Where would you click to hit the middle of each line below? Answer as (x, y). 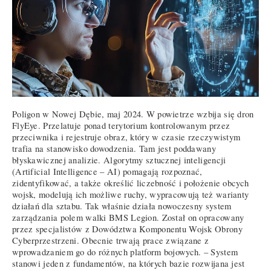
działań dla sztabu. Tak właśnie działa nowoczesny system (122, 206)
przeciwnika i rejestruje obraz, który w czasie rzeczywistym (126, 137)
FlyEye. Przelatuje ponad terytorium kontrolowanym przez (121, 125)
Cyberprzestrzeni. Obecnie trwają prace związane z (111, 240)
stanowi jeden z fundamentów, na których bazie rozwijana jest (129, 263)
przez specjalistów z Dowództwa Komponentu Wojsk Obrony (127, 229)
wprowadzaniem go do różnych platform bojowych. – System (125, 252)
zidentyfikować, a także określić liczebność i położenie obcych (131, 183)
